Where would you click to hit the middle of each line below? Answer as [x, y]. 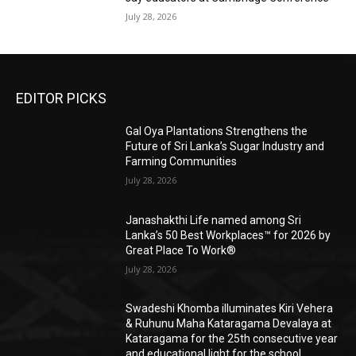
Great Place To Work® [181, 250]
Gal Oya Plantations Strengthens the [217, 132]
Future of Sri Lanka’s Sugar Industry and [225, 147]
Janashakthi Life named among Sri [214, 220]
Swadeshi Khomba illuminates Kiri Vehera [230, 309]
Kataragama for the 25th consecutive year [232, 339]
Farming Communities [182, 162]
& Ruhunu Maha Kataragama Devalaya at [229, 324]
